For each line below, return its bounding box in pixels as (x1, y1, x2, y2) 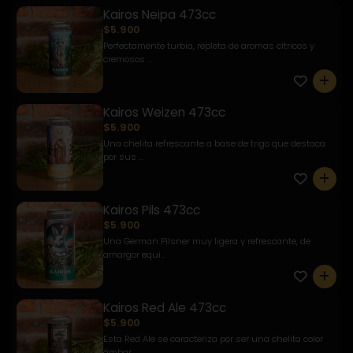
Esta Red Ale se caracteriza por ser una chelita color (103, 332, 323, 345)
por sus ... (103, 150, 143, 163)
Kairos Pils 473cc (103, 201, 200, 218)
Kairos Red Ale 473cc (103, 299, 226, 316)
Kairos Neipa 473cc (103, 6, 216, 23)
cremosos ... (103, 52, 152, 65)
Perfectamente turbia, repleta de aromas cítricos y (103, 39, 314, 52)
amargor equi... (103, 247, 165, 261)
